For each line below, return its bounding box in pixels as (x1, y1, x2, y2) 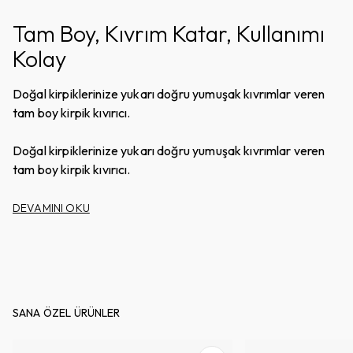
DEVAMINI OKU (13, 201, 90, 215)
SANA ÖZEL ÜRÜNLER (13, 306, 121, 320)
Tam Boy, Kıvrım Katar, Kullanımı (13, 20, 325, 47)
